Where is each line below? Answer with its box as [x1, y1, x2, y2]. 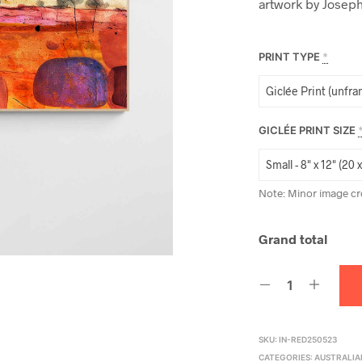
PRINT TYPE [259, 49, 321, 63]
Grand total [259, 230, 328, 246]
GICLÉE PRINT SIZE [259, 123, 356, 137]
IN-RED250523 [279, 334, 339, 344]
